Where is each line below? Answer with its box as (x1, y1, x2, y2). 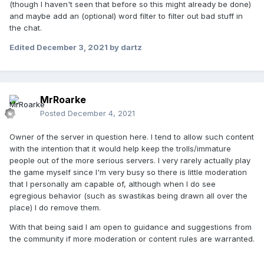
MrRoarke (40, 94, 86, 106)
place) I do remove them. (9, 203, 101, 213)
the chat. (9, 23, 42, 33)
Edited (9, 42, 37, 52)
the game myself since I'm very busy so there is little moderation (9, 167, 247, 177)
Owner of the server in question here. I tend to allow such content (9, 132, 254, 142)
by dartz (108, 42, 142, 52)
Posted (40, 108, 68, 118)
